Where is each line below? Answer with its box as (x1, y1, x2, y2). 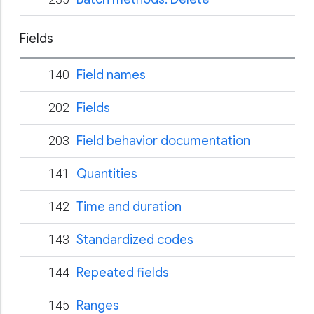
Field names (76, 67, 146, 83)
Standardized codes (76, 232, 193, 247)
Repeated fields (76, 265, 169, 280)
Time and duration (76, 199, 182, 214)
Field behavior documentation (76, 133, 250, 149)
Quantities (76, 166, 137, 182)
